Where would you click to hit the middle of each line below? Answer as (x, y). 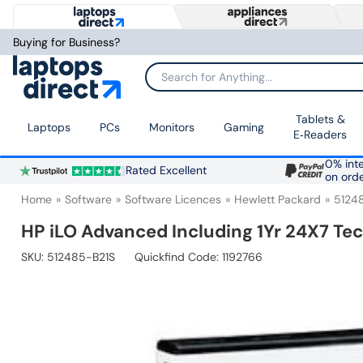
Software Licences (173, 200)
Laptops (49, 127)
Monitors (172, 127)
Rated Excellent (166, 171)
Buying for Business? (66, 42)
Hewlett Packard (278, 200)
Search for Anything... (201, 82)
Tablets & (320, 120)
